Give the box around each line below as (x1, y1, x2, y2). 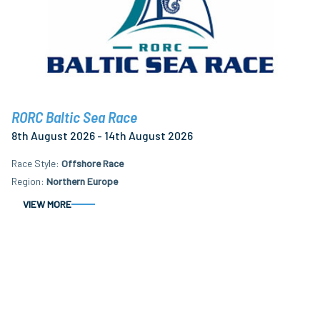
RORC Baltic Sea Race (11, 107, 137, 126)
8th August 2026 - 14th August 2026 (11, 128, 193, 142)
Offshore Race (61, 157, 124, 170)
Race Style (11, 157, 56, 170)
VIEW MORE (23, 198, 71, 211)
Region (11, 175, 41, 188)
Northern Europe (46, 175, 118, 188)
